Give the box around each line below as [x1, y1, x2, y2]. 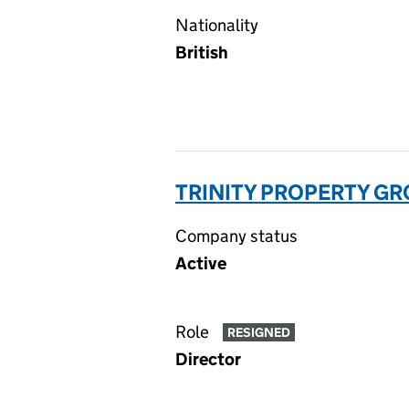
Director [175, 349, 241, 370]
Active [175, 253, 226, 274]
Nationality [175, 15, 258, 36]
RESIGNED [226, 324, 290, 341]
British [175, 42, 228, 63]
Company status [175, 225, 298, 246]
